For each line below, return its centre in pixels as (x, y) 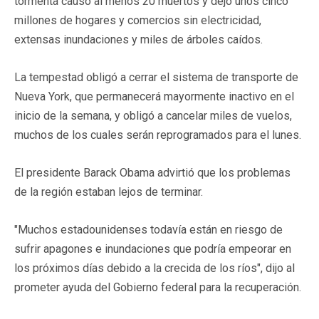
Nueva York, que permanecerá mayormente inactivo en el (154, 96)
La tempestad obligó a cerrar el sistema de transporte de (156, 77)
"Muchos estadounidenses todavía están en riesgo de (148, 229)
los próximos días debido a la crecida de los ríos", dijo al (155, 268)
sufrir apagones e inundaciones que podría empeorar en (153, 249)
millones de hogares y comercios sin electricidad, (138, 20)
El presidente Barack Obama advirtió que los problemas (152, 172)
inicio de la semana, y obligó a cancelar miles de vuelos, (153, 115)
